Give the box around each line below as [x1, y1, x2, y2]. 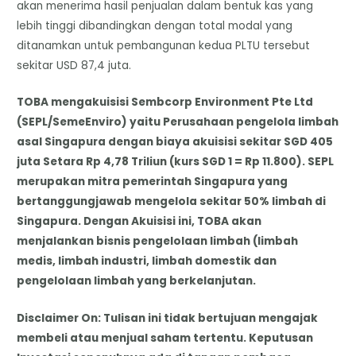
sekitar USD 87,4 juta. [17, 57, 132, 73]
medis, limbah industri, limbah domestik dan [17, 253, 277, 269]
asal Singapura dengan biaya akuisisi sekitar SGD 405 [17, 134, 334, 150]
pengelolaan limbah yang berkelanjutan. [17, 273, 257, 289]
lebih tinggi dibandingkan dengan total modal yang [17, 17, 293, 33]
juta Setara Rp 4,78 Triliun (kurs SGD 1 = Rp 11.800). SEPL [17, 154, 335, 170]
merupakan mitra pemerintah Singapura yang [17, 174, 288, 190]
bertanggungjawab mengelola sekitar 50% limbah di [17, 194, 327, 210]
